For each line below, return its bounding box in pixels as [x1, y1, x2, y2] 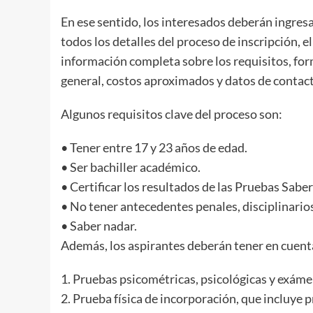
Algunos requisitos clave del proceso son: [61, 105, 282, 122]
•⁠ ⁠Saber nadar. [61, 217, 137, 233]
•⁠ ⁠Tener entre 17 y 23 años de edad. [61, 139, 247, 155]
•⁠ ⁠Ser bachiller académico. [61, 159, 201, 175]
